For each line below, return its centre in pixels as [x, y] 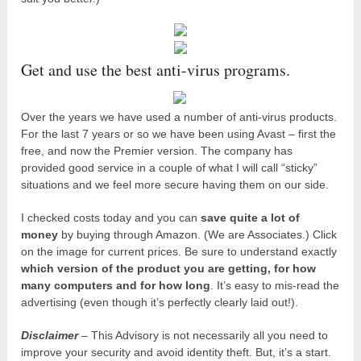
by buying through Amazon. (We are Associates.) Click [198, 234]
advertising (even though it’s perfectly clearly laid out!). [160, 302]
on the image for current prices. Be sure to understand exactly [179, 251]
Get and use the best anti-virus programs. [156, 69]
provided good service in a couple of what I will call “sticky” [170, 167]
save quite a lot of [251, 217]
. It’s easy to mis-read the [275, 285]
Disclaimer [50, 335]
